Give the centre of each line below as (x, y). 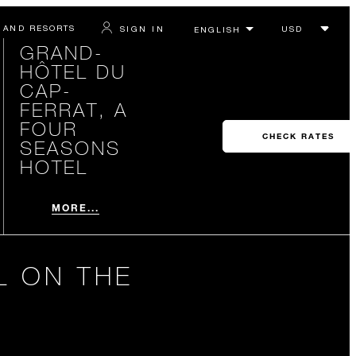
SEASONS (70, 147)
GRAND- (61, 52)
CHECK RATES (298, 136)
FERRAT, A (74, 109)
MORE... (75, 207)
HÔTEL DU (73, 71)
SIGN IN (142, 28)
